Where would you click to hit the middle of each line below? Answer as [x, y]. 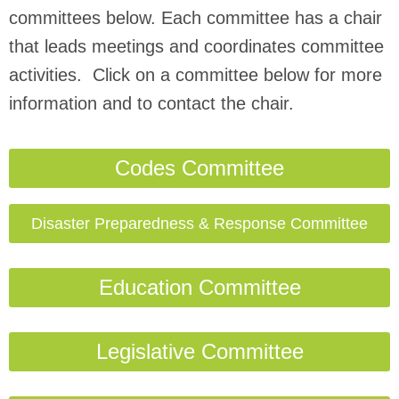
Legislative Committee [199, 351]
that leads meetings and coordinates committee [196, 46]
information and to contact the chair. [151, 103]
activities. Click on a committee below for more [195, 75]
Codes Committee [199, 168]
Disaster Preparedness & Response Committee [199, 224]
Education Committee [199, 287]
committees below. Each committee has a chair [195, 18]
